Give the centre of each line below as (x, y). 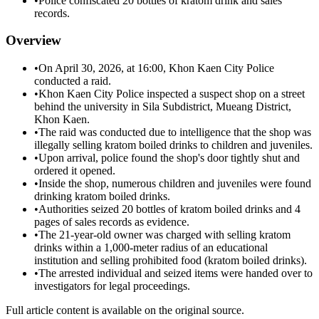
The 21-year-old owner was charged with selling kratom (164, 235)
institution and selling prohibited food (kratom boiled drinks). (171, 261)
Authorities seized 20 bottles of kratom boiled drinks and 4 (169, 209)
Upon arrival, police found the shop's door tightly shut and (169, 158)
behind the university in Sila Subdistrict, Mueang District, (163, 107)
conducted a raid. (73, 81)
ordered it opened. (75, 171)
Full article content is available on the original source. (125, 310)
